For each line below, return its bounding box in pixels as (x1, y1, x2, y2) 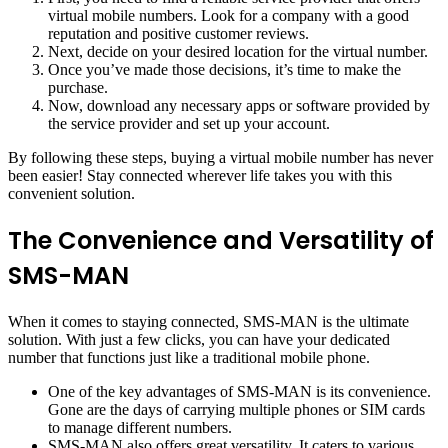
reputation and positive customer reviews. (48, 24, 309, 42)
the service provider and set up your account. (48, 114, 330, 132)
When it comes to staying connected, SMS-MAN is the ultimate (8, 312, 409, 330)
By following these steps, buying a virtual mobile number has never (8, 148, 433, 166)
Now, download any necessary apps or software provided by (48, 96, 430, 114)
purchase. (48, 78, 112, 96)
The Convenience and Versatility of (8, 223, 434, 257)
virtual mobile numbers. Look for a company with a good (48, 6, 409, 24)
